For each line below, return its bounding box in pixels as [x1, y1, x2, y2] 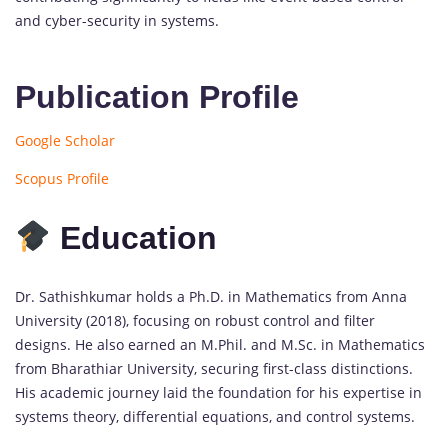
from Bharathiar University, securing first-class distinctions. [15, 359, 413, 379]
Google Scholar [15, 131, 115, 151]
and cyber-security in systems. [15, 11, 219, 31]
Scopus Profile [15, 169, 109, 189]
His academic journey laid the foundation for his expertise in [15, 383, 422, 403]
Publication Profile [15, 79, 299, 116]
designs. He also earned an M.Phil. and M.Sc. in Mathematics [15, 335, 425, 355]
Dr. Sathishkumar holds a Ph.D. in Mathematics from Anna [15, 287, 407, 307]
